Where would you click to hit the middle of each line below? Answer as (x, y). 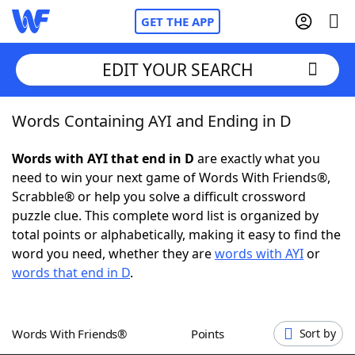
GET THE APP (177, 21)
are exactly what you (257, 158)
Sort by (317, 333)
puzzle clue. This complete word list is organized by (165, 216)
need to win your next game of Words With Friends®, (171, 177)
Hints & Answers (214, 293)
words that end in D (71, 273)
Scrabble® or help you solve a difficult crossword (159, 197)
